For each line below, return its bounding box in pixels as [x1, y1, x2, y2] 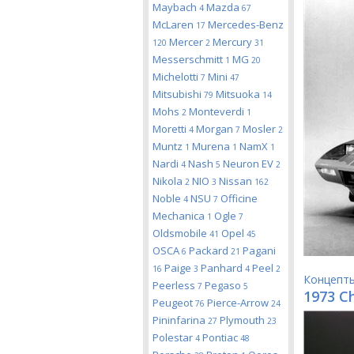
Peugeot [153, 296, 195, 310]
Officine [220, 191, 258, 205]
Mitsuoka [216, 87, 262, 101]
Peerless [153, 278, 198, 292]
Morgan [196, 122, 235, 136]
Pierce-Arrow [207, 296, 271, 310]
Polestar [153, 330, 195, 345]
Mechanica [153, 209, 207, 223]
